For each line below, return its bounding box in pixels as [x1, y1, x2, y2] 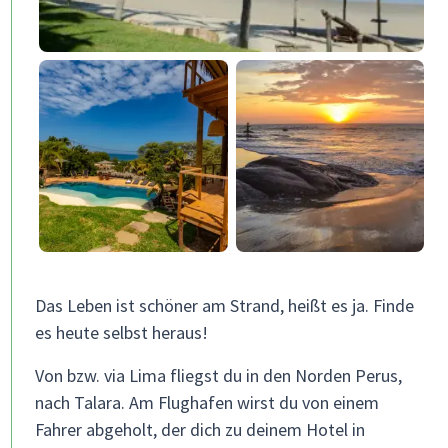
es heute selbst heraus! [35, 321, 208, 344]
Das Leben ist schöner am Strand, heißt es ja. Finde [35, 294, 414, 317]
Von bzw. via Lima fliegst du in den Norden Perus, [35, 364, 402, 387]
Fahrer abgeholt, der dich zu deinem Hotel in [35, 418, 365, 441]
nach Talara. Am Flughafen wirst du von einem [35, 391, 379, 414]
